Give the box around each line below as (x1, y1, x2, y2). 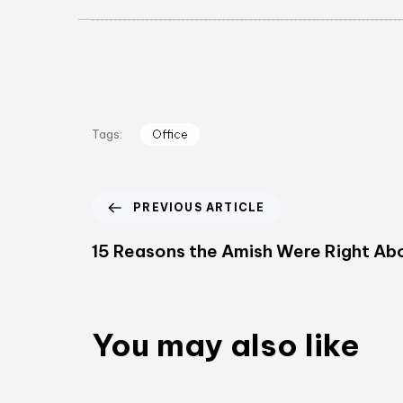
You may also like (92, 325, 360, 364)
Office (151, 126, 188, 141)
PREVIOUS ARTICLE (133, 200, 265, 214)
